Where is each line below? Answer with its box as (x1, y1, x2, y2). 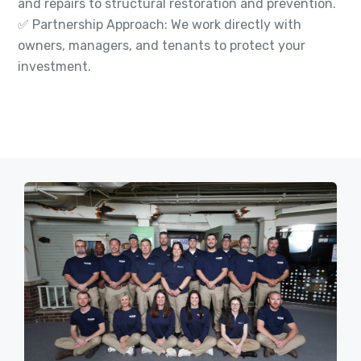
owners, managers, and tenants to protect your (18, 38, 305, 54)
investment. (18, 59, 91, 75)
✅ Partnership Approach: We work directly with (18, 17, 301, 33)
